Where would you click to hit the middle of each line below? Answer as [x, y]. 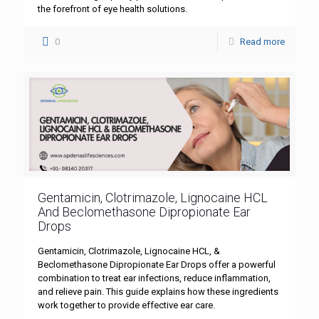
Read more [262, 41]
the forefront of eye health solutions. [113, 9]
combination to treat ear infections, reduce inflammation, [154, 278]
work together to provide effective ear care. [126, 305]
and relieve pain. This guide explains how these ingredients [158, 292]
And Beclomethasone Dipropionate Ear [144, 212]
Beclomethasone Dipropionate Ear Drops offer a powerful [157, 265]
